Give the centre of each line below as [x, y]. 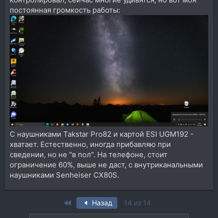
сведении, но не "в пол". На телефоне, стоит [89, 155]
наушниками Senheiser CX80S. [64, 175]
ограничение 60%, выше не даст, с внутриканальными [106, 165]
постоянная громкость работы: [65, 10]
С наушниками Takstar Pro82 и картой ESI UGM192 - [102, 134]
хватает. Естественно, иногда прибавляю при [90, 145]
